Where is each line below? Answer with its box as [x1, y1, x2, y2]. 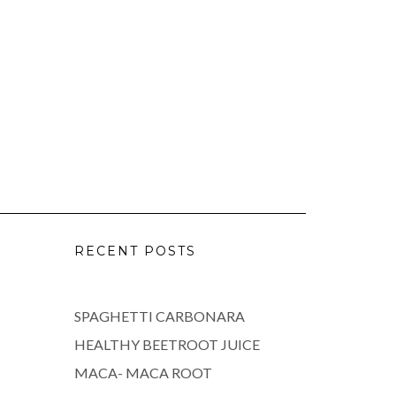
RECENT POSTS [73, 242, 196, 259]
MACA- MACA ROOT [73, 363, 212, 381]
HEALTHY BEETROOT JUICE [73, 335, 260, 353]
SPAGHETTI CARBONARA [73, 307, 245, 324]
